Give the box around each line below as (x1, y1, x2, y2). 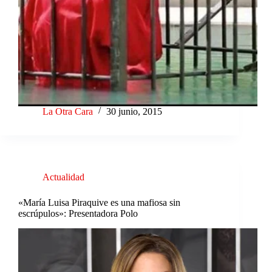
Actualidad (42, 171, 84, 182)
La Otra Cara (42, 106, 93, 117)
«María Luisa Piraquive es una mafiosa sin (18, 197, 180, 208)
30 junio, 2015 (106, 106, 162, 117)
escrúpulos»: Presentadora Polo (18, 208, 138, 219)
